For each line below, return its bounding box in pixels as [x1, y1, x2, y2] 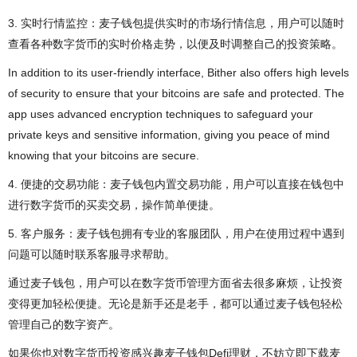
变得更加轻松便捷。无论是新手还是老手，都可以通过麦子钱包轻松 [8, 296, 343, 310]
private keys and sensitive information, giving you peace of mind [8, 127, 330, 141]
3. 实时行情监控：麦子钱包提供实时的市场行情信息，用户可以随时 [8, 16, 344, 29]
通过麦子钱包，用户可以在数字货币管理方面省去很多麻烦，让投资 [8, 276, 343, 289]
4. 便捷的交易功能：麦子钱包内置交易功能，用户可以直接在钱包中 [8, 177, 344, 190]
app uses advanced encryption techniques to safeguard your [8, 107, 313, 120]
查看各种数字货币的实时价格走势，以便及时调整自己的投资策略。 [8, 37, 343, 50]
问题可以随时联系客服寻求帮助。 [8, 247, 175, 261]
